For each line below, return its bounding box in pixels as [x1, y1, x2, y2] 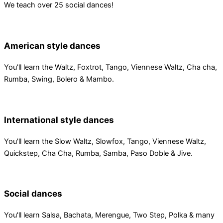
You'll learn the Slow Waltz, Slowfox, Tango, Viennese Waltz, [4, 136, 206, 146]
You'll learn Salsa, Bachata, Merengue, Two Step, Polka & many [4, 211, 215, 220]
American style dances [4, 40, 101, 51]
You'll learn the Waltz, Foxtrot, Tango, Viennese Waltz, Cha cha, [4, 63, 217, 72]
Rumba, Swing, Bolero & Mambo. [4, 75, 114, 84]
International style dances [4, 114, 114, 125]
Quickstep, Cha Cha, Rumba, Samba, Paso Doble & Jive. [4, 148, 193, 158]
